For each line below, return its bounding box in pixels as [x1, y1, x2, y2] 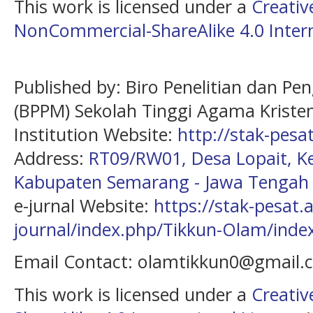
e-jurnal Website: [14, 193, 154, 217]
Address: [14, 145, 89, 170]
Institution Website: [14, 122, 177, 146]
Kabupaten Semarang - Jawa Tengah [14, 169, 309, 194]
